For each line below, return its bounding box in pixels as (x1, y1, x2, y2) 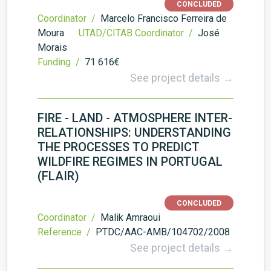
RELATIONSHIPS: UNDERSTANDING (38, 125, 231, 140)
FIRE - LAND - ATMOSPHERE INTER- (38, 111, 232, 125)
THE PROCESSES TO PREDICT (38, 140, 200, 154)
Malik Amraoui (100, 212, 160, 223)
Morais (38, 42, 67, 53)
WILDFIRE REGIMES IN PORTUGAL (38, 154, 223, 169)
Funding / (38, 56, 82, 68)
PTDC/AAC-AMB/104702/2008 (96, 226, 230, 238)
